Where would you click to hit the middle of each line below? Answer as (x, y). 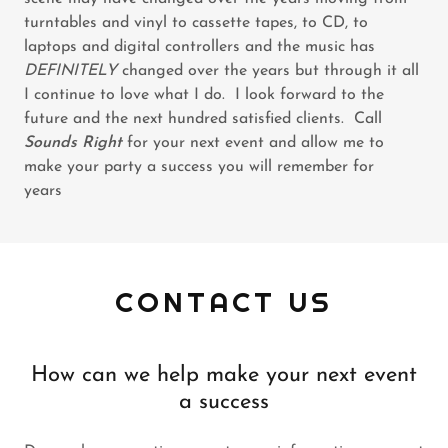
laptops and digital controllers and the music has (199, 46)
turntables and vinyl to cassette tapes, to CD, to (196, 22)
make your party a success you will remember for (199, 166)
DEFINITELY (70, 70)
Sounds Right (73, 142)
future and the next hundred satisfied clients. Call (203, 118)
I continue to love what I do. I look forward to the (204, 94)
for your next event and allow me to (253, 142)
